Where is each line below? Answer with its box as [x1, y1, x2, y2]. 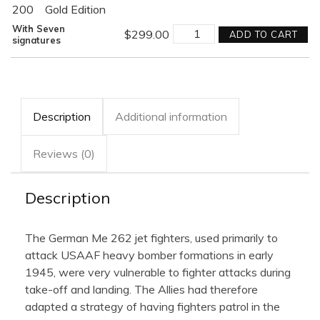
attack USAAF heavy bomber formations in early [25, 247, 274, 262]
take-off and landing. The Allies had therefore [25, 281, 258, 296]
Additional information [115, 109, 227, 124]
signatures [12, 34, 61, 46]
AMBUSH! [172, 21, 226, 36]
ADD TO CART [229, 29, 298, 41]
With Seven [12, 23, 65, 35]
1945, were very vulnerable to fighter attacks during [25, 264, 291, 279]
